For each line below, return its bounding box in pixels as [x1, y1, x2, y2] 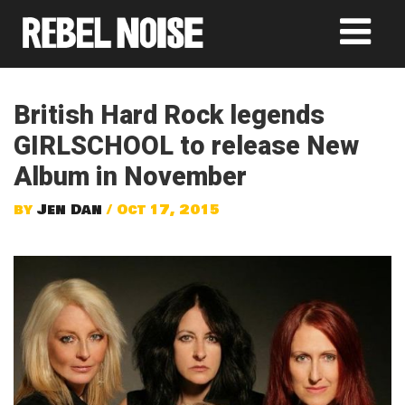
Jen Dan [37, 200, 102, 220]
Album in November [14, 161, 247, 192]
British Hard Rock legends [14, 99, 325, 130]
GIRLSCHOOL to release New [14, 130, 359, 161]
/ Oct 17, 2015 [102, 200, 220, 220]
